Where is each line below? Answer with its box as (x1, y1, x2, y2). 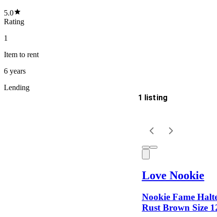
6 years (4, 66, 26, 75)
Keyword (4, 167, 41, 177)
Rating (4, 17, 24, 26)
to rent (17, 50, 39, 59)
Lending (4, 83, 30, 92)
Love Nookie (141, 169, 204, 182)
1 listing (138, 93, 168, 102)
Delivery (4, 101, 37, 111)
